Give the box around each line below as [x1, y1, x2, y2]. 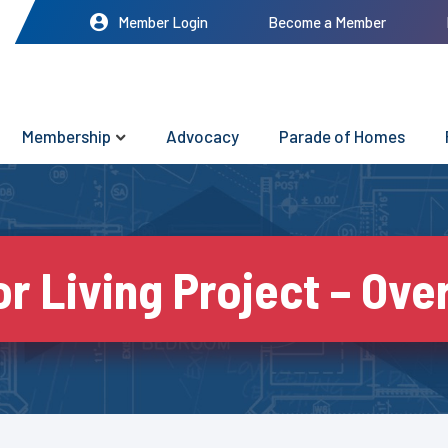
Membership [22, 126, 111, 147]
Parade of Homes [279, 126, 405, 147]
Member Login [118, 13, 208, 31]
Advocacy [166, 126, 239, 147]
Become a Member [268, 13, 386, 31]
